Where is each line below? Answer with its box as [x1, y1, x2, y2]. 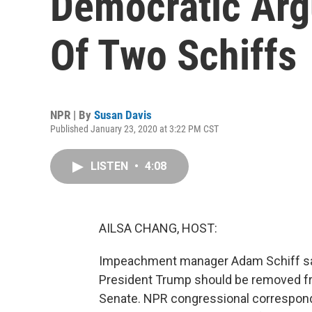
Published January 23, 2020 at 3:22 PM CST [50, 123, 219, 134]
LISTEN [91, 159, 131, 173]
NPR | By [50, 108, 94, 122]
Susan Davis [94, 108, 152, 122]
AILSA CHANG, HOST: [99, 221, 217, 235]
